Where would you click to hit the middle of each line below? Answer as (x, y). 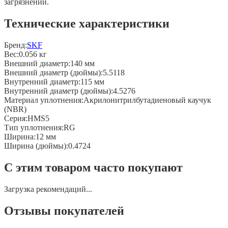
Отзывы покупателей (64, 211)
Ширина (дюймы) (35, 146)
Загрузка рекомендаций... (48, 189)
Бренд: (16, 45)
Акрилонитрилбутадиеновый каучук (147, 100)
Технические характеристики (87, 24)
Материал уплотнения (43, 100)
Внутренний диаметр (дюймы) (58, 91)
